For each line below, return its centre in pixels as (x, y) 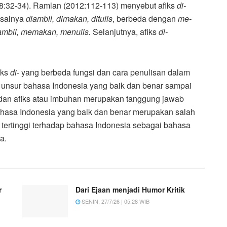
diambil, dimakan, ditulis (69, 18)
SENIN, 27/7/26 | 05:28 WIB (115, 201)
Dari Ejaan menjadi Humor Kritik (130, 189)
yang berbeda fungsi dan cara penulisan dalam (105, 72)
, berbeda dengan (145, 18)
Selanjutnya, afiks (125, 31)
